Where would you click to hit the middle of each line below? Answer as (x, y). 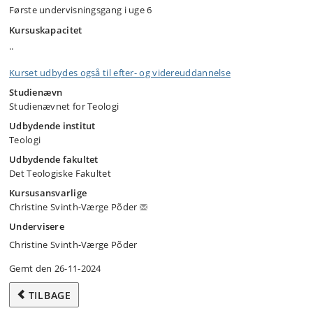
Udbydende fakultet (54, 159)
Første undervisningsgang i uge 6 (81, 10)
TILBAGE (50, 295)
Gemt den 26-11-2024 (55, 268)
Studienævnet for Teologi (64, 106)
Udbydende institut (52, 126)
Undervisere (37, 226)
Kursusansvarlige (48, 193)
